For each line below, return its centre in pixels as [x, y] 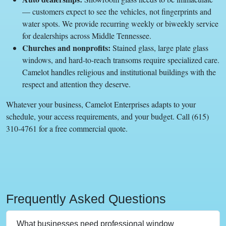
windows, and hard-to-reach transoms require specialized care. [121, 60]
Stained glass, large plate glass [159, 47]
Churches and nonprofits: [66, 47]
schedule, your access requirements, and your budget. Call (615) [107, 116]
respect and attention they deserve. [76, 84]
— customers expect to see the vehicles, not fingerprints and [117, 11]
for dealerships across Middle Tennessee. [87, 35]
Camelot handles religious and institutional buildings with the [119, 72]
